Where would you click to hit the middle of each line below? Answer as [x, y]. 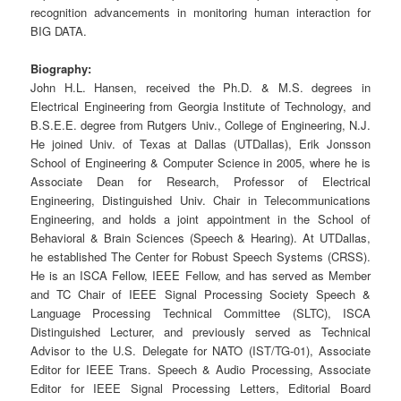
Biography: [61, 69]
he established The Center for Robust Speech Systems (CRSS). [200, 257]
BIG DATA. [59, 30]
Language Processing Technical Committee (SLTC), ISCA [200, 313]
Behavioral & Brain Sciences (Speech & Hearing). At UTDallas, [200, 238]
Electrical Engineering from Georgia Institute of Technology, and [200, 107]
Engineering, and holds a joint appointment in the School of [200, 219]
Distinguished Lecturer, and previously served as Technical [200, 332]
